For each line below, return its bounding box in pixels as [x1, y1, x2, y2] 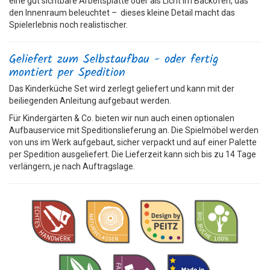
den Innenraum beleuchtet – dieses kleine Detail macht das [9, 7, 235, 17]
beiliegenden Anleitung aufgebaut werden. [9, 95, 171, 105]
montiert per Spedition [9, 63, 125, 83]
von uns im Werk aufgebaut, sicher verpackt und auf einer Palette [9, 137, 257, 147]
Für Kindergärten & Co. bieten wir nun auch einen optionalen [9, 113, 234, 123]
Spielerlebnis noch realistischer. [9, 19, 128, 30]
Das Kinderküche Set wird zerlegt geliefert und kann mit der [9, 83, 234, 93]
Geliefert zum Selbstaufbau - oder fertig [9, 49, 219, 69]
